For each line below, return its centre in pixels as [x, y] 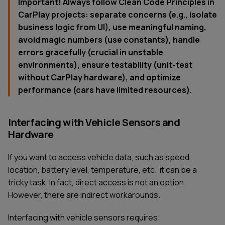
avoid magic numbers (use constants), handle [109, 39]
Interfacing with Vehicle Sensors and [94, 122]
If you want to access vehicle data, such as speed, [100, 157]
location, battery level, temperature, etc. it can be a [102, 170]
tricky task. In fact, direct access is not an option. [97, 182]
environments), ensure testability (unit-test [105, 65]
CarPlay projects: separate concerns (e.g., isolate [118, 14]
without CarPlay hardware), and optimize [99, 77]
